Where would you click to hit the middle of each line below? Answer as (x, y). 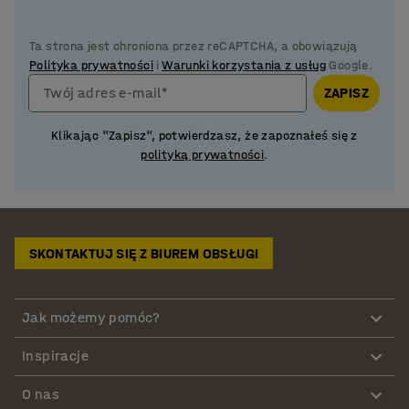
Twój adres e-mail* (106, 92)
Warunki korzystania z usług (244, 65)
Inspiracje (55, 356)
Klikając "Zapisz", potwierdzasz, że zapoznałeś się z (204, 135)
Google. (350, 65)
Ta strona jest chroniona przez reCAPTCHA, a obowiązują (194, 46)
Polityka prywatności (91, 65)
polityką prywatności (203, 154)
